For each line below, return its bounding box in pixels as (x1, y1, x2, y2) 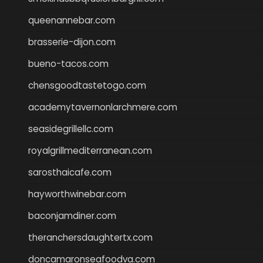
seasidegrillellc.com (28, 122, 113, 135)
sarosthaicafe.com (28, 166, 112, 178)
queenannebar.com (28, 14, 115, 26)
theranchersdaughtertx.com (28, 231, 153, 244)
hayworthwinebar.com (28, 187, 126, 200)
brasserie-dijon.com (28, 35, 116, 48)
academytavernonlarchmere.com (28, 100, 177, 113)
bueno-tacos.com (28, 57, 109, 70)
